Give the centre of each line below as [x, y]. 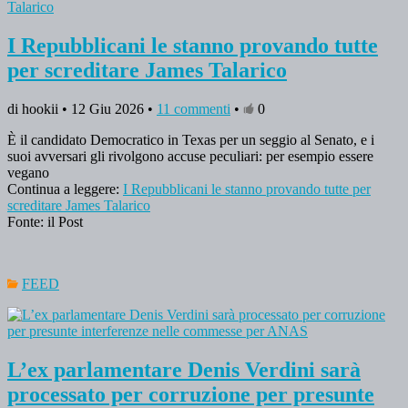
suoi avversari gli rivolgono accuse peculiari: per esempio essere [190, 157]
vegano [28, 173]
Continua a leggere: [65, 189]
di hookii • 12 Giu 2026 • [82, 109]
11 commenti [194, 109]
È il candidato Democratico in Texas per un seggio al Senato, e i [191, 140]
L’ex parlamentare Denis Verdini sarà [184, 370]
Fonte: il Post [45, 222]
